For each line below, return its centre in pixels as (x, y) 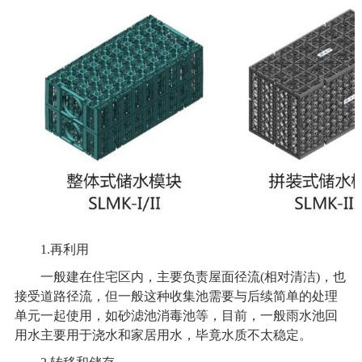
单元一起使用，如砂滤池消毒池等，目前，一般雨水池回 (176, 315)
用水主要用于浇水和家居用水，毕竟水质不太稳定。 (163, 335)
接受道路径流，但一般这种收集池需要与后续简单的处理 (176, 296)
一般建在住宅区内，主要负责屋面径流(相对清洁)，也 (180, 276)
